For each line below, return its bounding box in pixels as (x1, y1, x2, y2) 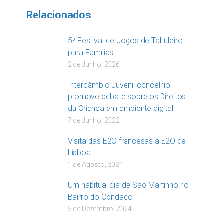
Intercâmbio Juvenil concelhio (68, 80, 170, 90)
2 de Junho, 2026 (68, 60, 120, 69)
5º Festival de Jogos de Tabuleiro (68, 36, 182, 46)
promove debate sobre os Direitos (68, 92, 186, 102)
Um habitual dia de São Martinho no (68, 181, 189, 190)
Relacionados (26, 9, 91, 21)
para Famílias (68, 48, 113, 57)
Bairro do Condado (68, 192, 133, 202)
